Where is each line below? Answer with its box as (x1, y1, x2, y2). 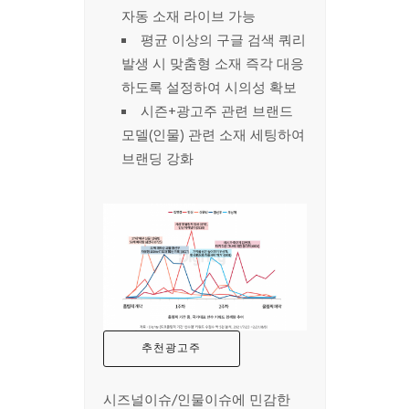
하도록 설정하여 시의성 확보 (121, 77, 297, 100)
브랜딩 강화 (121, 148, 194, 171)
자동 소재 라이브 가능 (121, 5, 256, 28)
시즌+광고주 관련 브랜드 (140, 100, 293, 123)
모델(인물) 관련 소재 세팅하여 (121, 124, 305, 147)
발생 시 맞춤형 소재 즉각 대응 (121, 53, 304, 76)
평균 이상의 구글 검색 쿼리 (140, 29, 306, 52)
